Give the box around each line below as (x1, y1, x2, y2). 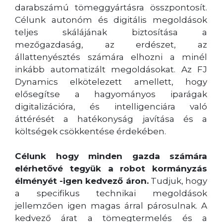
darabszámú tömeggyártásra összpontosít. (15, 2, 207, 12)
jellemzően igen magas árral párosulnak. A (15, 200, 207, 211)
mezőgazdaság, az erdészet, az (15, 39, 207, 50)
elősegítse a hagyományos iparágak (15, 89, 207, 99)
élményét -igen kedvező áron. (15, 175, 149, 186)
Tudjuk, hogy (148, 175, 208, 186)
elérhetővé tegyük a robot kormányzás (15, 163, 207, 173)
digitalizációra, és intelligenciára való (15, 101, 207, 111)
